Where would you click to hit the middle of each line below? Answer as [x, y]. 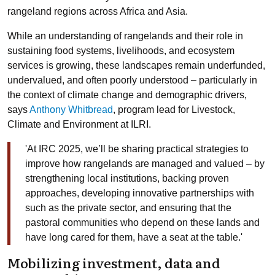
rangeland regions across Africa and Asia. [98, 11]
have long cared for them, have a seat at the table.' [134, 237]
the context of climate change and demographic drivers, [127, 95]
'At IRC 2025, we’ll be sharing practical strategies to [137, 149]
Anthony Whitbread [71, 110]
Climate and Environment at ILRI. [79, 124]
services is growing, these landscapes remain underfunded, [136, 65]
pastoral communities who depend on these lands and [142, 223]
